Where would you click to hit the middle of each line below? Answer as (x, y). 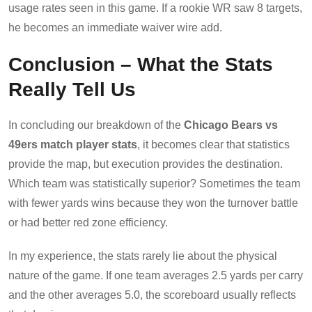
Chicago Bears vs (231, 125)
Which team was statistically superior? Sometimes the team (154, 183)
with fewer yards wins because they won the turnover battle (153, 203)
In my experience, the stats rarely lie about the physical (143, 256)
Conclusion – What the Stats (141, 64)
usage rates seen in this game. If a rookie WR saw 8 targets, (155, 8)
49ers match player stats (73, 144)
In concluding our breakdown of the (96, 125)
